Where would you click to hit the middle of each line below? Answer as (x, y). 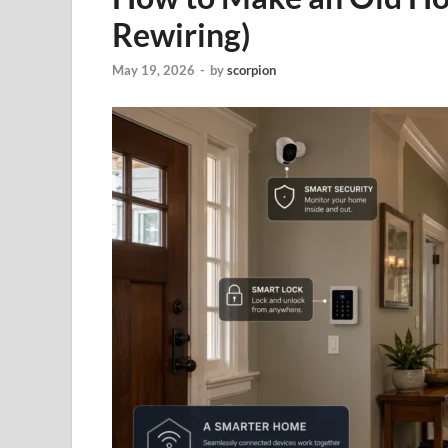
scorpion (251, 70)
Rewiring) (181, 34)
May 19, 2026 (153, 70)
